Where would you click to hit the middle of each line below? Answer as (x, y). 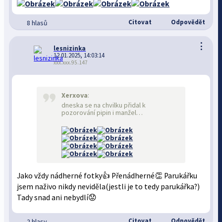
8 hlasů (37, 23)
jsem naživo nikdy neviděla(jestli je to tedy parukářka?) (109, 187)
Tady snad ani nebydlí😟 (57, 197)
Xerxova (75, 95)
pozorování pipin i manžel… (102, 112)
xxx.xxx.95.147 (71, 62)
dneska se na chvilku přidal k (104, 105)
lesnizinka (70, 48)
